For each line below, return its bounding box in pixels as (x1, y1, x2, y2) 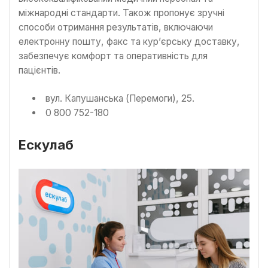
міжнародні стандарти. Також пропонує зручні (19, 7, 224, 19)
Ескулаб (19, 136, 74, 153)
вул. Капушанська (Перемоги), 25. (45, 93, 194, 105)
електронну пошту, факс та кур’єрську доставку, (19, 35, 240, 47)
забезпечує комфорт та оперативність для (19, 50, 208, 62)
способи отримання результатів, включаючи (19, 21, 213, 33)
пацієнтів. (19, 64, 60, 76)
